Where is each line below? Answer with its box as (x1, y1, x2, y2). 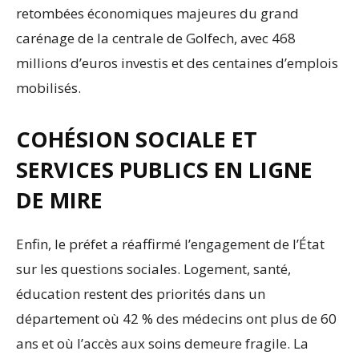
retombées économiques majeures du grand (16, 4, 299, 23)
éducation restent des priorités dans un (16, 284, 265, 304)
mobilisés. (16, 79, 81, 98)
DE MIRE (16, 185, 103, 216)
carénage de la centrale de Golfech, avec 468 (16, 29, 296, 48)
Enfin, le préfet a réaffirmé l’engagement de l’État (16, 235, 325, 254)
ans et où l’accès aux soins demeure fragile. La (16, 334, 309, 353)
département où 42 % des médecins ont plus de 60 (16, 309, 337, 329)
